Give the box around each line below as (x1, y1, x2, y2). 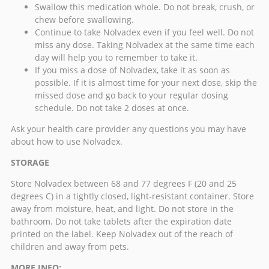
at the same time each (163, 39, 255, 51)
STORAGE (11, 157, 49, 169)
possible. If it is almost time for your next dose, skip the (35, 77, 257, 89)
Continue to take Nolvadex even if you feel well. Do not (35, 26, 254, 38)
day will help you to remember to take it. (35, 52, 198, 64)
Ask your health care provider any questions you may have (11, 123, 246, 135)
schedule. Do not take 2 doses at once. (35, 102, 189, 114)
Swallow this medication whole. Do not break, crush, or (35, 1, 255, 13)
